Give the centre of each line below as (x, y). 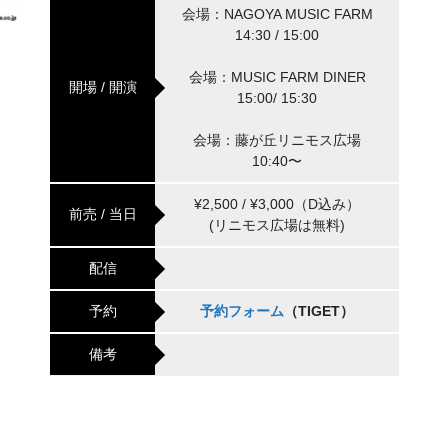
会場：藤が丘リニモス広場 (277, 140)
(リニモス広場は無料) (277, 225)
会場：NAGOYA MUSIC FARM (277, 14)
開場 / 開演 (102, 87)
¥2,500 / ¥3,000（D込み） (277, 204)
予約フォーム (242, 311)
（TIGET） (319, 311)
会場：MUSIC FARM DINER (277, 77)
